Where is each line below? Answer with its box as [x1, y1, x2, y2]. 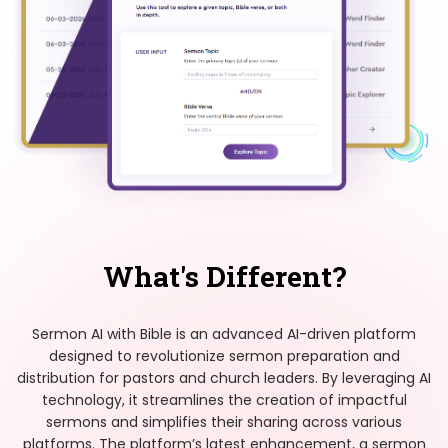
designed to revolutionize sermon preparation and [48, 345, 400, 366]
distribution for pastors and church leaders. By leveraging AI [17, 367, 431, 388]
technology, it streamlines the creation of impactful [41, 389, 407, 410]
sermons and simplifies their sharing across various [46, 411, 402, 432]
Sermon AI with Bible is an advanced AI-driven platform [32, 323, 416, 344]
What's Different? [102, 257, 346, 295]
